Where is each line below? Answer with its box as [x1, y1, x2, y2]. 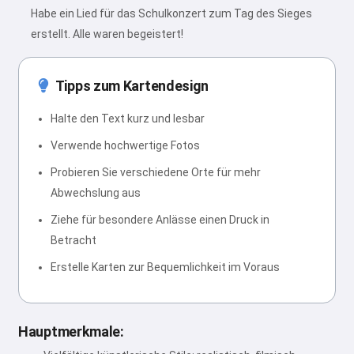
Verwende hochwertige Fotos [51, 139, 200, 152]
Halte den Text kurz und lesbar [51, 112, 205, 125]
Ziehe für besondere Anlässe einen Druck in [51, 213, 269, 226]
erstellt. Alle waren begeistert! [31, 28, 183, 40]
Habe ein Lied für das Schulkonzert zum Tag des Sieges [31, 7, 312, 20]
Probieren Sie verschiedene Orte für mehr [51, 166, 261, 179]
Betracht [51, 234, 96, 247]
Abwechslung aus [51, 186, 141, 199]
